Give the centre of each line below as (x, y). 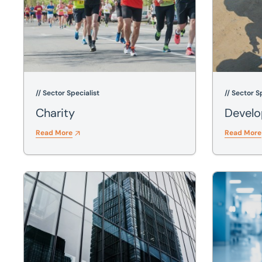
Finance (40, 178)
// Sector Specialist (68, 93)
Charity (55, 113)
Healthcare (236, 178)
